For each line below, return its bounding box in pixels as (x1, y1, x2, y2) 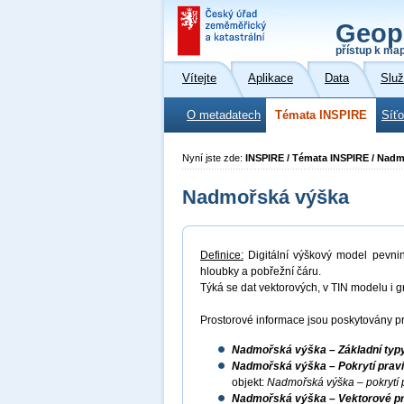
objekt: (232, 376, 267, 389)
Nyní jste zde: (182, 152, 245, 163)
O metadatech (187, 109, 261, 122)
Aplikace (248, 72, 293, 85)
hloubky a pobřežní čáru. (200, 265, 321, 278)
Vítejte (182, 72, 216, 85)
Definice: (200, 249, 243, 262)
